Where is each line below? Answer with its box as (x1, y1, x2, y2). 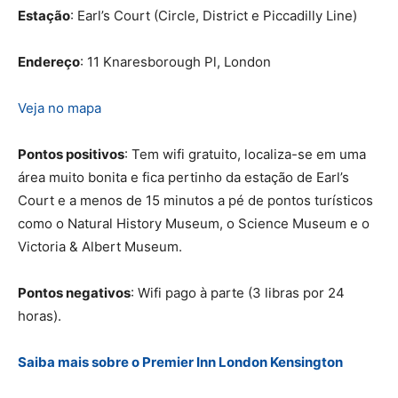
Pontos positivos (18, 145, 124, 163)
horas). (18, 306, 61, 324)
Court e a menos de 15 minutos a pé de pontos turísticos (18, 191, 373, 209)
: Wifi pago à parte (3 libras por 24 (131, 283, 345, 301)
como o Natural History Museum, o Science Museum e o (18, 214, 370, 232)
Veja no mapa (18, 99, 101, 116)
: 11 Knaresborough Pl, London (80, 52, 271, 70)
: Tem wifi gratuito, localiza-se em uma (124, 145, 366, 163)
